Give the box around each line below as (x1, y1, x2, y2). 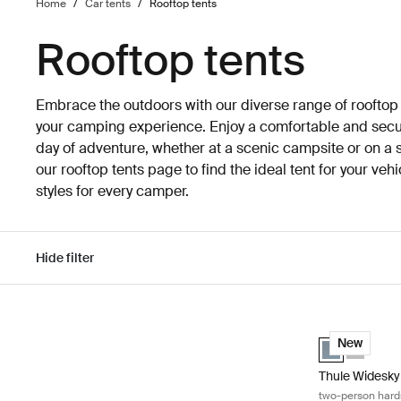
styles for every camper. (36, 182, 190, 200)
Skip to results (35, 320, 115, 337)
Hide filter (36, 249, 95, 266)
